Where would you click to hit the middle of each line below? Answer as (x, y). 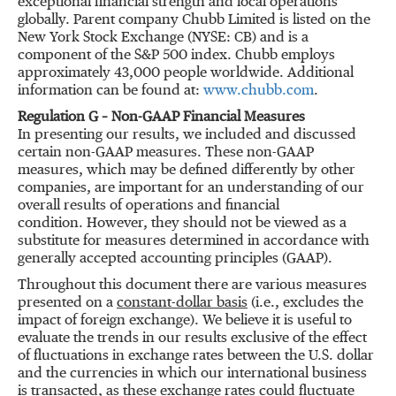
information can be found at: (110, 91)
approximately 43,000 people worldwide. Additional (186, 73)
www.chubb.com (259, 91)
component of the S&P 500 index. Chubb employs (176, 56)
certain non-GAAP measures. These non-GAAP (166, 153)
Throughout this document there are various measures (192, 286)
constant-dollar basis (182, 303)
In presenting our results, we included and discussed (187, 135)
